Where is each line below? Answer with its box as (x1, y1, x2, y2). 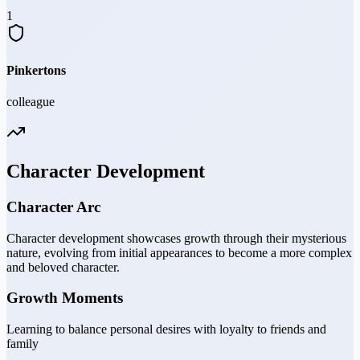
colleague (6, 94, 55, 108)
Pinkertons (6, 63, 66, 77)
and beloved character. (6, 260, 120, 274)
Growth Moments (6, 289, 123, 307)
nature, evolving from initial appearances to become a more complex (6, 245, 352, 260)
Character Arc (6, 198, 100, 215)
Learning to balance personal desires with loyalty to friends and (6, 321, 326, 336)
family (6, 336, 39, 350)
